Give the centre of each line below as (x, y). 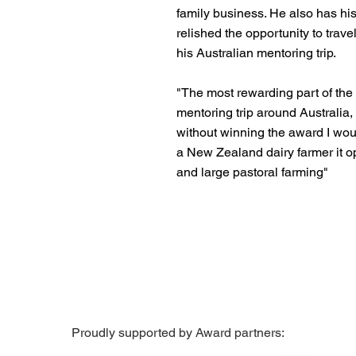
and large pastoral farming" (252, 172)
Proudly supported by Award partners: (178, 333)
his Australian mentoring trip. (256, 53)
